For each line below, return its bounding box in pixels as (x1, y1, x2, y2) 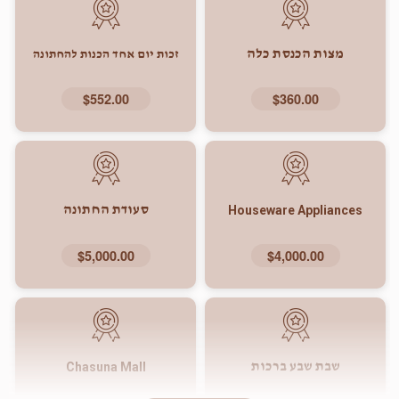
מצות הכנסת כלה (247, 46, 344, 61)
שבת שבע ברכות (250, 359, 340, 374)
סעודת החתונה (62, 203, 149, 218)
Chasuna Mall (65, 359, 146, 374)
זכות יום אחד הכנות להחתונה (32, 47, 179, 61)
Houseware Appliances (228, 203, 362, 218)
